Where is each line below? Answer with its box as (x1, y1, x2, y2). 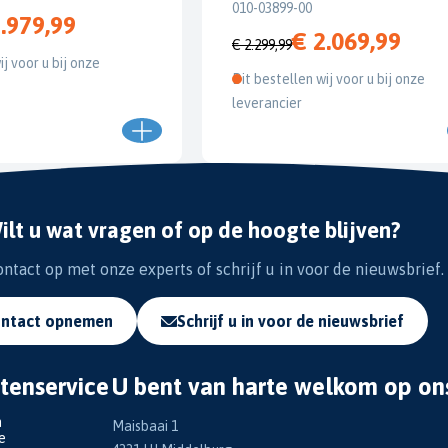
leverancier (232, 95, 302, 112)
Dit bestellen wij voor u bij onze (232, 71, 425, 88)
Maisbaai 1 (112, 418, 178, 435)
